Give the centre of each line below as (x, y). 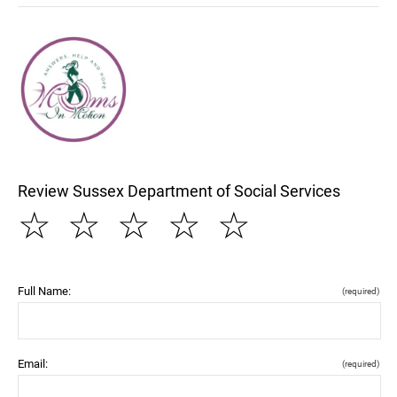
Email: (33, 363)
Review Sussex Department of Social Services (179, 191)
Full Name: (44, 291)
